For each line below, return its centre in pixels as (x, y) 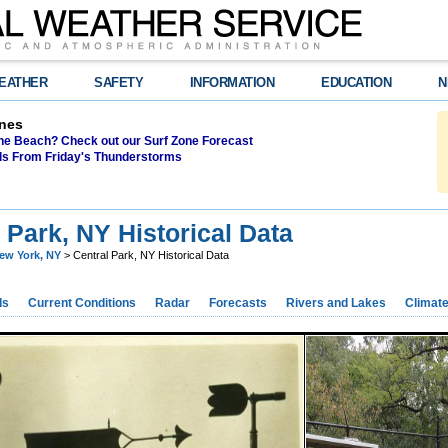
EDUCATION (356, 82)
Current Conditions (82, 302)
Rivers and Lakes (336, 302)
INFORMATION (232, 82)
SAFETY (119, 82)
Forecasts (238, 302)
